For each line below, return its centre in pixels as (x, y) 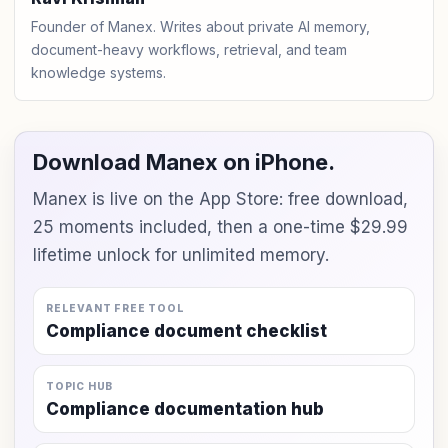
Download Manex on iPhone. (184, 162)
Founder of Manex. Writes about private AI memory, (200, 26)
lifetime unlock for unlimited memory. (181, 255)
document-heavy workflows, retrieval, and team (189, 49)
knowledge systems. (98, 72)
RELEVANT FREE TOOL (115, 308)
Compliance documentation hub (185, 409)
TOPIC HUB (80, 386)
